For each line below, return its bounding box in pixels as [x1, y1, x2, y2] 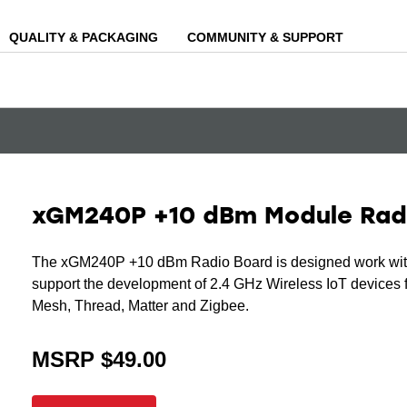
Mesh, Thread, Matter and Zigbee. [31, 297, 249, 313]
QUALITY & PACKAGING [9, 29, 158, 45]
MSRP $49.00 [31, 346, 166, 372]
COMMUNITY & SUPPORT [187, 29, 343, 45]
